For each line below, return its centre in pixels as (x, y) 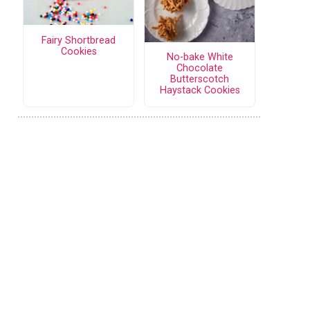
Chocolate (200, 69)
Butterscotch (200, 80)
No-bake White (200, 57)
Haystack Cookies (200, 91)
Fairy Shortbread (79, 40)
